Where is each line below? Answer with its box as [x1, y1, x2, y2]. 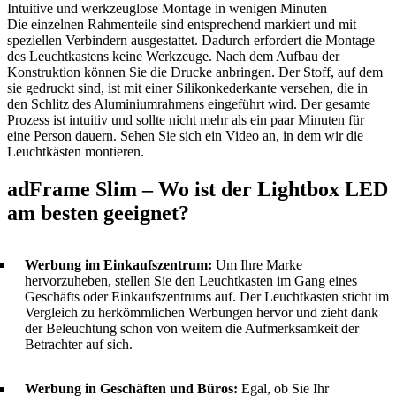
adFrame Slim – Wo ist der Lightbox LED [7, 177, 388, 201]
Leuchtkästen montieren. [7, 143, 144, 159]
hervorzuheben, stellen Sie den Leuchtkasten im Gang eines [25, 272, 357, 288]
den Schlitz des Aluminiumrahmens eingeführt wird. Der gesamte [7, 95, 370, 111]
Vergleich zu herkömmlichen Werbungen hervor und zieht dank [25, 304, 378, 320]
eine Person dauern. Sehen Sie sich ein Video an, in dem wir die [7, 127, 363, 143]
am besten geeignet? [7, 201, 189, 225]
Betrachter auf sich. [25, 336, 133, 352]
